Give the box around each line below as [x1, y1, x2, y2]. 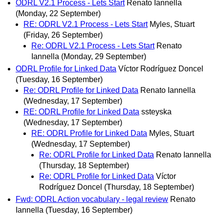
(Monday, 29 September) [61, 52, 146, 61]
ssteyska [141, 107, 172, 116]
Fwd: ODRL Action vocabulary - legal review [16, 195, 168, 204]
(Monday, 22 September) [16, 9, 101, 18]
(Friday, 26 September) [23, 30, 103, 39]
